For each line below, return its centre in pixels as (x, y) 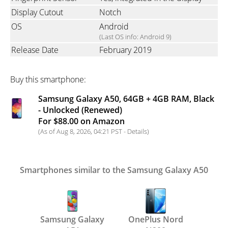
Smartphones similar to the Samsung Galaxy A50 (114, 170)
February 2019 (125, 50)
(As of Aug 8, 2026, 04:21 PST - (83, 132)
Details (137, 132)
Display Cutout (37, 12)
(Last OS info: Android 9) (135, 37)
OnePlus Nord (156, 220)
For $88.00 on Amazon (81, 121)
